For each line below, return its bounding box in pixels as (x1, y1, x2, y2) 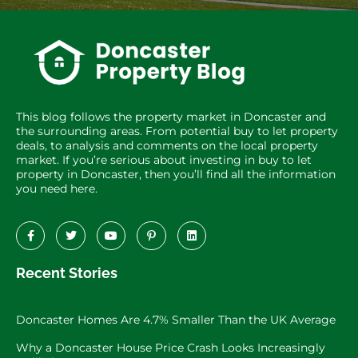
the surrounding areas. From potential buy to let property (16, 123, 338, 138)
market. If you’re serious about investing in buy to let (16, 152, 312, 167)
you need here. (16, 181, 97, 196)
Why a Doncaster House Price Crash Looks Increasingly (16, 340, 325, 356)
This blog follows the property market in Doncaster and (16, 109, 326, 124)
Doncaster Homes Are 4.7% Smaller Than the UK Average (16, 312, 336, 328)
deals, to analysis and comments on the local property (16, 137, 318, 153)
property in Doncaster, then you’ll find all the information (16, 166, 336, 181)
